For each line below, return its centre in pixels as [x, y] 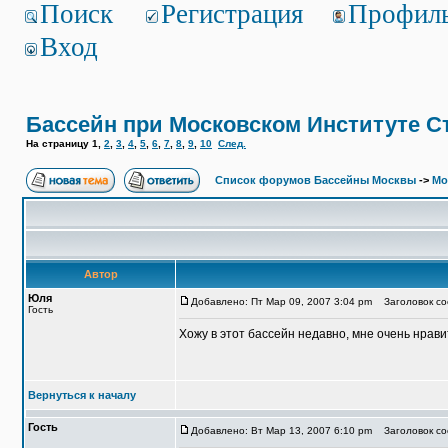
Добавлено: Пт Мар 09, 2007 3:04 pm [281, 301]
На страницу [59, 143]
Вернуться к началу [82, 395]
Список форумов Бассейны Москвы [315, 180]
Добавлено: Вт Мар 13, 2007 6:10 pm [281, 430]
